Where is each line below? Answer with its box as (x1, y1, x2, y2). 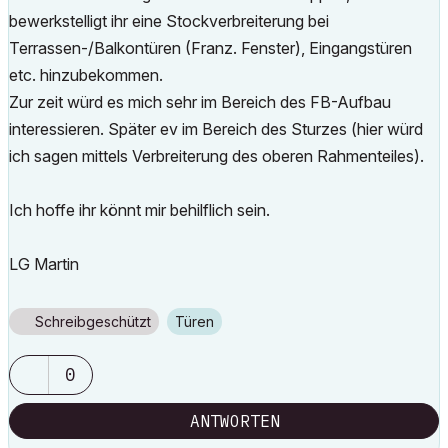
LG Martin (9, 254, 79, 274)
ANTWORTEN (190, 411, 280, 431)
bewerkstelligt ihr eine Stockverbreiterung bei (9, 11, 329, 31)
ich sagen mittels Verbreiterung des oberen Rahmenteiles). (9, 146, 424, 166)
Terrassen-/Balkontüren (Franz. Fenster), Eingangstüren (9, 38, 412, 58)
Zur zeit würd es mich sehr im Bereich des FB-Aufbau (9, 92, 391, 112)
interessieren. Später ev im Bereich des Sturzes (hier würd (9, 119, 423, 139)
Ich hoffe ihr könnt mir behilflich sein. (9, 200, 270, 220)
